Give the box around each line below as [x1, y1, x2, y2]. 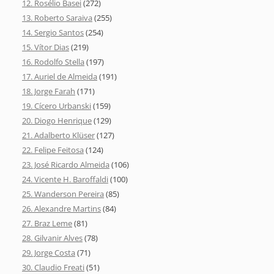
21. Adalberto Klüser [22, 129, 95, 141]
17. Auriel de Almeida [22, 70, 97, 82]
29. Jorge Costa [22, 246, 75, 258]
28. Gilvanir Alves [22, 232, 83, 243]
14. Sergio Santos [22, 26, 84, 38]
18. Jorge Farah [22, 85, 75, 97]
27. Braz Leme [22, 217, 72, 229]
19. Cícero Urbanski [22, 100, 91, 111]
